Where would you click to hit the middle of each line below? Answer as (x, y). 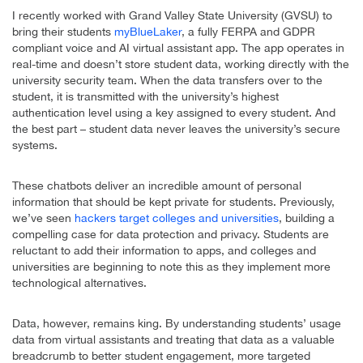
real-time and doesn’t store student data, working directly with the (181, 64)
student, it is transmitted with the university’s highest (145, 97)
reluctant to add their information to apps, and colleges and (164, 251)
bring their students (63, 32)
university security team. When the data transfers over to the (167, 81)
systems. (35, 145)
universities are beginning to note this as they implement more (171, 267)
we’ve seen (43, 218)
